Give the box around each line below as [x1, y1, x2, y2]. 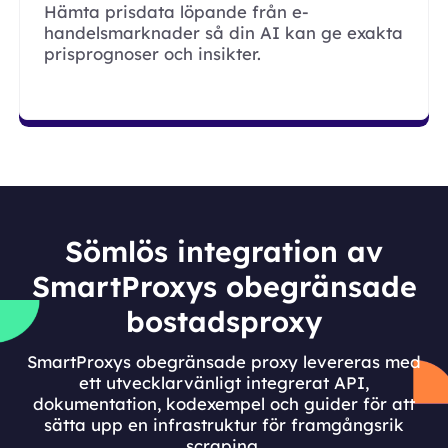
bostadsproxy [126, 303, 322, 340]
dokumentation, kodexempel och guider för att [33, 393, 415, 415]
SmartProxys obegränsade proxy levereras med [27, 351, 421, 373]
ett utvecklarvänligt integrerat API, [79, 372, 369, 394]
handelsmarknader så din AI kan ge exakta [44, 21, 403, 43]
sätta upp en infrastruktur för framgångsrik [44, 414, 404, 436]
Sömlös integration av [65, 233, 383, 270]
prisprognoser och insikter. [44, 42, 261, 64]
